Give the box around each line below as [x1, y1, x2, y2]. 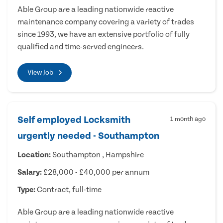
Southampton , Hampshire [51, 150, 144, 159]
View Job [27, 68, 53, 77]
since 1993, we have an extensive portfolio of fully [17, 29, 190, 39]
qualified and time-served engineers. [17, 42, 144, 51]
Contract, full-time [35, 185, 102, 194]
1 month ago [170, 115, 206, 123]
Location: [17, 150, 51, 159]
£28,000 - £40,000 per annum [42, 167, 149, 177]
